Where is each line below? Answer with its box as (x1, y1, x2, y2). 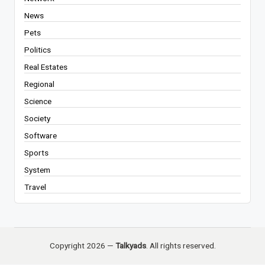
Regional (24, 79, 54, 89)
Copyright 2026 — (49, 240, 115, 250)
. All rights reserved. (146, 240, 216, 250)
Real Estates (24, 62, 67, 72)
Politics (24, 44, 51, 54)
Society (24, 113, 50, 123)
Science (24, 96, 51, 106)
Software (24, 130, 57, 140)
